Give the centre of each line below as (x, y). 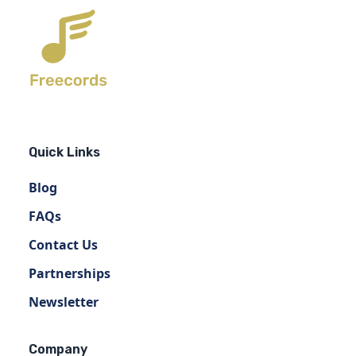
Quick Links (64, 152)
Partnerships (70, 273)
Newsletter (64, 302)
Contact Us (63, 245)
